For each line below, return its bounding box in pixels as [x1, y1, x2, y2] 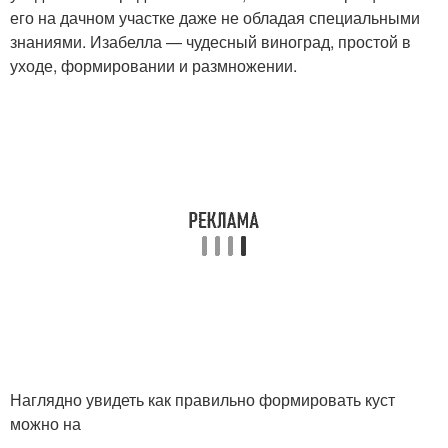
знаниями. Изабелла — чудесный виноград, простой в [10, 29, 411, 53]
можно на [10, 411, 81, 435]
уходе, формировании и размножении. [10, 53, 297, 77]
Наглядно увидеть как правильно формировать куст [10, 387, 395, 411]
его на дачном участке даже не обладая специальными [10, 5, 420, 29]
